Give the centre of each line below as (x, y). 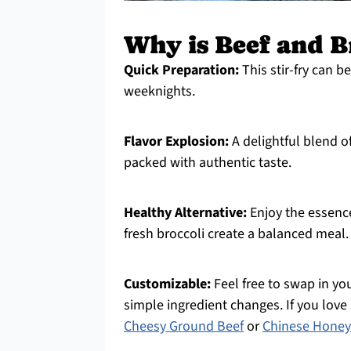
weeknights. (159, 91)
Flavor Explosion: (176, 141)
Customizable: (167, 284)
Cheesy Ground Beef (184, 326)
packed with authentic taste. (208, 163)
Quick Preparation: (181, 70)
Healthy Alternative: (185, 213)
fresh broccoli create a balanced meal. (236, 234)
